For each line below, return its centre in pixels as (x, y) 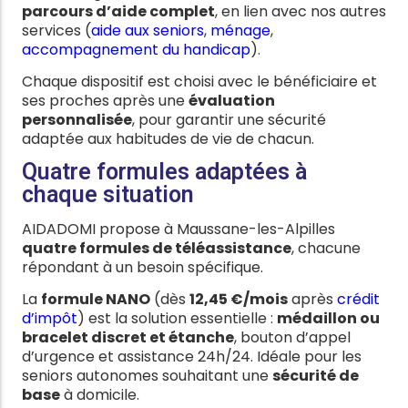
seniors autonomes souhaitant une (147, 375)
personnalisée (77, 119)
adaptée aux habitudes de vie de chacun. (168, 138)
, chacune (326, 249)
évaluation (232, 100)
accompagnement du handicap (136, 50)
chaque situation (108, 195)
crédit (358, 299)
